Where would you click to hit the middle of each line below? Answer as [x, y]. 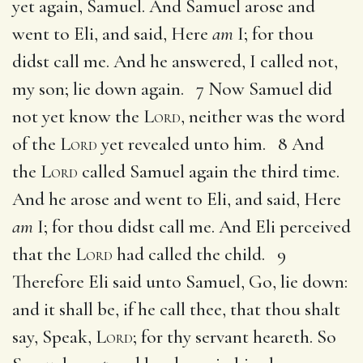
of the [36, 144]
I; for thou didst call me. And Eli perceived [192, 226]
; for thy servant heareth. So [235, 337]
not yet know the [78, 116]
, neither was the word [263, 116]
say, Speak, [54, 337]
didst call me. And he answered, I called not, [175, 61]
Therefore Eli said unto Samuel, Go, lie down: [180, 282]
